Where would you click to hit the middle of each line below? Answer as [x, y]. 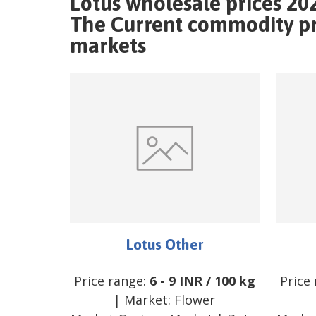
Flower [195, 300]
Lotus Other [164, 244]
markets [108, 45]
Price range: [111, 281]
